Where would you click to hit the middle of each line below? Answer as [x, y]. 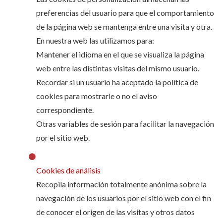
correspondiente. [65, 110]
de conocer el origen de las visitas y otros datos [115, 212]
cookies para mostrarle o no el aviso [96, 96]
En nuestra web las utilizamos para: [95, 40]
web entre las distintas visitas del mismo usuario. [117, 68]
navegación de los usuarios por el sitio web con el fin [123, 198]
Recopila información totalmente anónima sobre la [121, 184]
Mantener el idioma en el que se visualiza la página [120, 54]
